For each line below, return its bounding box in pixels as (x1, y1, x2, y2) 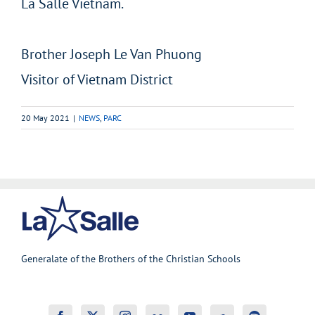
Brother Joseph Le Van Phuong (21, 44, 202, 63)
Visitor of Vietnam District (21, 70, 173, 89)
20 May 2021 (21, 112, 70, 123)
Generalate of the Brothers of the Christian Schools (21, 252, 240, 265)
